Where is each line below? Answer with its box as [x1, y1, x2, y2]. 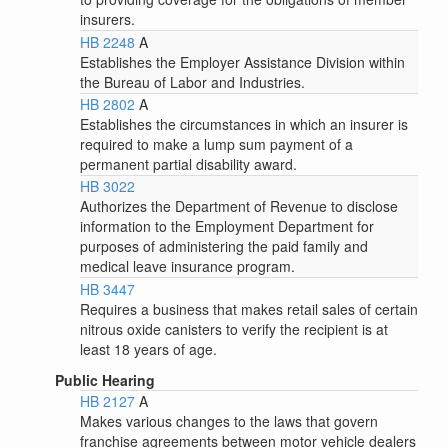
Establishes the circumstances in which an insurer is [80, 113, 408, 134]
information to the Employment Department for [80, 216, 374, 237]
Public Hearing [55, 369, 155, 390]
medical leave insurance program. [80, 256, 295, 277]
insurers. [80, 9, 135, 30]
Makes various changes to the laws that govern [80, 410, 378, 431]
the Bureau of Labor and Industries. [80, 71, 305, 92]
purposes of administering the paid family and [80, 236, 368, 257]
